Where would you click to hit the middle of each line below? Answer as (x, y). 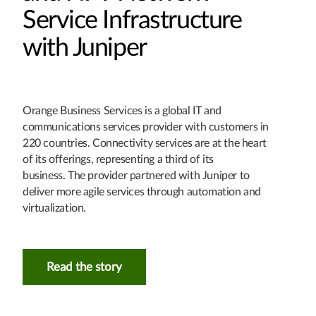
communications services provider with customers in (146, 127)
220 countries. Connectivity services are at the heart (145, 143)
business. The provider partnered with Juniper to (136, 176)
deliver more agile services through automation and (142, 192)
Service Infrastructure (132, 20)
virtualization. (54, 208)
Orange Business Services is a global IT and (122, 111)
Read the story (84, 267)
